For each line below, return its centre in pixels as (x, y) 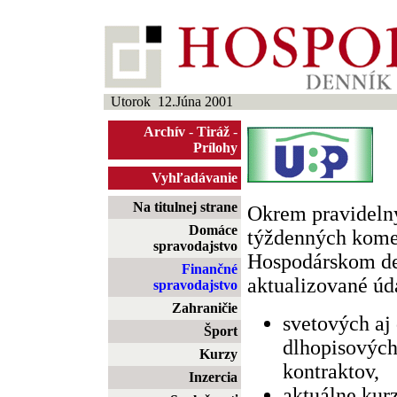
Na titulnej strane (185, 207)
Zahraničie (205, 308)
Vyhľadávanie (195, 178)
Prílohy (215, 148)
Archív (164, 132)
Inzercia (213, 377)
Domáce (213, 230)
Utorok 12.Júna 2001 (168, 101)
